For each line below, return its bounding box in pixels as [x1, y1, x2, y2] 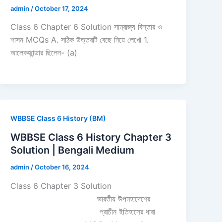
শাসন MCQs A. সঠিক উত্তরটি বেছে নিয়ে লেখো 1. [10, 35, 149, 45]
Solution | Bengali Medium [10, 144, 135, 157]
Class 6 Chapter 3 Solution [10, 180, 112, 191]
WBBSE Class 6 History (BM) [10, 114, 107, 123]
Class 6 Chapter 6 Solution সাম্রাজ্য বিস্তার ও [10, 22, 163, 32]
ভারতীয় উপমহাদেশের [10, 193, 153, 204]
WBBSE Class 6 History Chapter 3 [10, 131, 172, 144]
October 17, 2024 [35, 4, 89, 12]
